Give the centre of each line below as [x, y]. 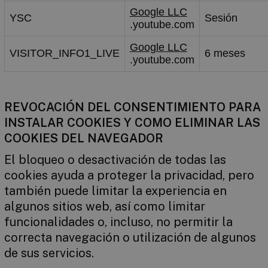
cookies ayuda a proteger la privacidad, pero [129, 175]
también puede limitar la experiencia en [115, 191]
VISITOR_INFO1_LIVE [64, 53]
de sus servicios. [49, 253]
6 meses [225, 53]
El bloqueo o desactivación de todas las [115, 160]
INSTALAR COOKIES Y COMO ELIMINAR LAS [132, 123]
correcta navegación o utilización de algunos [130, 237]
